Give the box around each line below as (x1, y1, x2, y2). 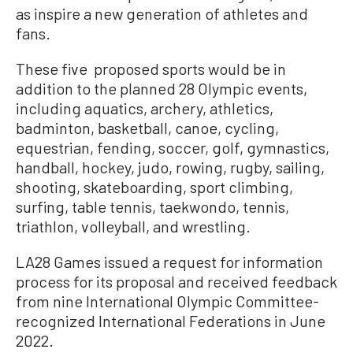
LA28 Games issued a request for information (16, 251, 323, 271)
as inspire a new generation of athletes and (16, 3, 308, 23)
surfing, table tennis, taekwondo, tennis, (16, 196, 289, 216)
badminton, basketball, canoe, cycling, (16, 117, 279, 137)
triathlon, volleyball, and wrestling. (16, 216, 251, 236)
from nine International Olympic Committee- (16, 291, 319, 310)
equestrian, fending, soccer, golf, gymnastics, (16, 137, 329, 157)
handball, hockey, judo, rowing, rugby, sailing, (16, 157, 325, 176)
